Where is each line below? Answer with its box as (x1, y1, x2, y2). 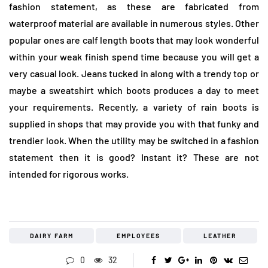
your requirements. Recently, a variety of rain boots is (9, 101, 259, 113)
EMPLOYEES (116, 232, 160, 240)
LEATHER (203, 232, 237, 240)
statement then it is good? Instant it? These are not (9, 151, 259, 163)
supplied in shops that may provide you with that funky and (9, 118, 259, 130)
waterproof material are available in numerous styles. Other (9, 17, 259, 29)
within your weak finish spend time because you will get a (9, 51, 259, 63)
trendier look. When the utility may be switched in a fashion (9, 135, 259, 147)
